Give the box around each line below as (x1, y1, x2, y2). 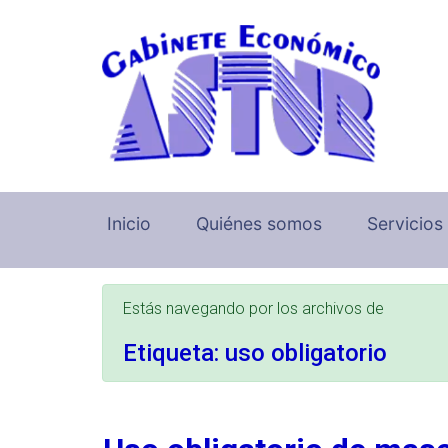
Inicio (107, 212, 151, 234)
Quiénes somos (196, 212, 322, 234)
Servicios (367, 212, 443, 234)
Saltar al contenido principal (24, 15, 217, 35)
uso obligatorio (225, 338, 387, 367)
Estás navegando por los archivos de (123, 298, 384, 318)
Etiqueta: (123, 338, 225, 367)
